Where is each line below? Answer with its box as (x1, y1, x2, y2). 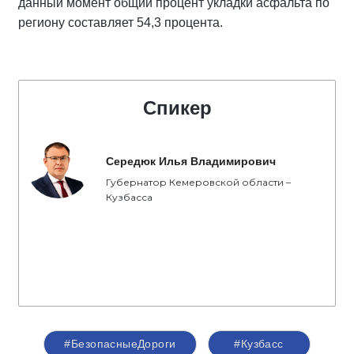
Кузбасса (106, 191, 153, 203)
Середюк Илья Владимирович (106, 155, 276, 168)
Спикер (142, 97, 212, 119)
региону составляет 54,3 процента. (18, 16, 223, 29)
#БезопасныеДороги (64, 337, 176, 350)
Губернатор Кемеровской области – (106, 176, 291, 188)
